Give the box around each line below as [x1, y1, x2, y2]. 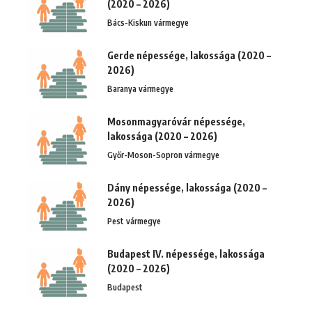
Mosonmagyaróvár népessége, [107, 115, 245, 127]
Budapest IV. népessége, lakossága [107, 247, 265, 260]
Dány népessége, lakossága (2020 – [107, 181, 267, 194]
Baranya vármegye [107, 83, 173, 94]
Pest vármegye [107, 215, 161, 226]
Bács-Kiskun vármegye [107, 17, 189, 28]
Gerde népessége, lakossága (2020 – [107, 49, 271, 61]
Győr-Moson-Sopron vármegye [107, 149, 219, 160]
